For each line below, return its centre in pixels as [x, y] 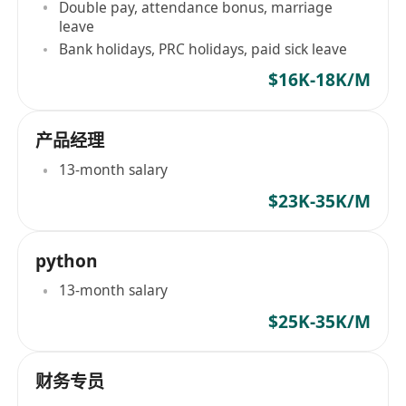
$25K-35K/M [319, 321]
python [67, 261]
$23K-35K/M [319, 201]
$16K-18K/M [319, 80]
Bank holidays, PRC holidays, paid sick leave [203, 49]
